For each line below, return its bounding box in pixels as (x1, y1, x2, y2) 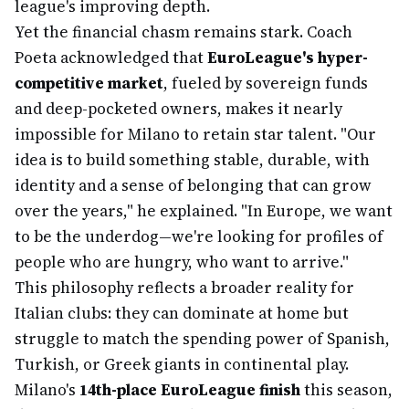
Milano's (15, 379, 79, 401)
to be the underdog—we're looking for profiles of (15, 225, 383, 247)
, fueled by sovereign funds (163, 72, 368, 94)
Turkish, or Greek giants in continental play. (15, 353, 349, 375)
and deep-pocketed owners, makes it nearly (15, 98, 342, 120)
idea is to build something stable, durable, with (15, 149, 370, 171)
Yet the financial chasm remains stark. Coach (15, 21, 352, 43)
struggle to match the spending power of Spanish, (15, 328, 390, 350)
